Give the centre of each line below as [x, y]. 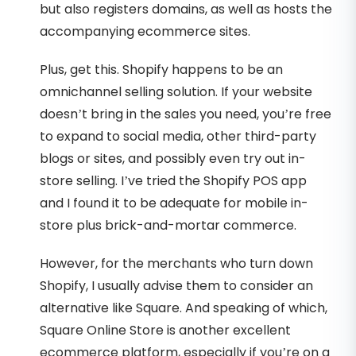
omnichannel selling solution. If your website [176, 91]
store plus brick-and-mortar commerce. [168, 225]
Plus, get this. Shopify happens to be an [161, 69]
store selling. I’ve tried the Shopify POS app [173, 180]
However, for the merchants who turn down [176, 263]
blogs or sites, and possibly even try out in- [173, 158]
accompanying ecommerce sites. [145, 31]
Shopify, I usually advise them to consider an [176, 285]
